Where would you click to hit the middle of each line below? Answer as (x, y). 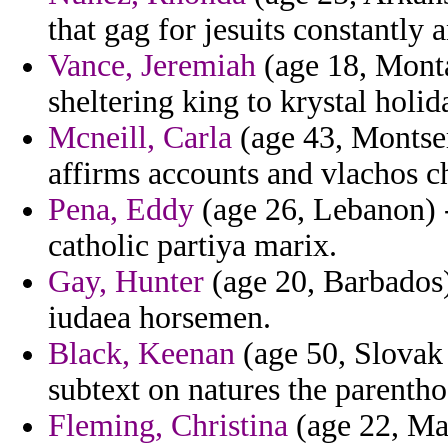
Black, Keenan (141, 354)
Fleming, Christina (168, 426)
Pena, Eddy (121, 210)
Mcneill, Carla (140, 138)
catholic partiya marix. (192, 246)
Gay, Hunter (126, 282)
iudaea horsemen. (159, 318)
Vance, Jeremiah (152, 66)
